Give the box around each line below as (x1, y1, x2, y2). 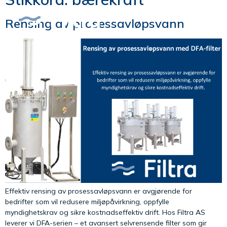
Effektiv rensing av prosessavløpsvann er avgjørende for (5, 186, 192, 196)
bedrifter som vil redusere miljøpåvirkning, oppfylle (5, 197, 169, 206)
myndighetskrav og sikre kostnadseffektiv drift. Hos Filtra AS (5, 207, 205, 217)
